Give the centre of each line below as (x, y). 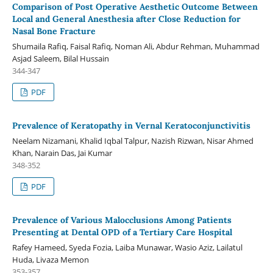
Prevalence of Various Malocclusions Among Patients (122, 220)
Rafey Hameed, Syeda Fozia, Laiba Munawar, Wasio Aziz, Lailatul (127, 248)
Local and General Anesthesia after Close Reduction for (126, 19)
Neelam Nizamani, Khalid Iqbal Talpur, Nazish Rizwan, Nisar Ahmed (133, 141)
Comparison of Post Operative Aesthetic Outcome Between (135, 7)
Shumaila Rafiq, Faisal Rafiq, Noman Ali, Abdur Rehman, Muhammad (136, 47)
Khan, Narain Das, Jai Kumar (62, 153)
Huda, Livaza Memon (50, 260)
